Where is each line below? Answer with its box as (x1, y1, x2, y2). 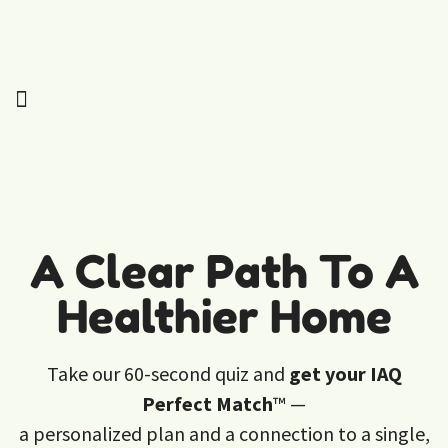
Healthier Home (56, 289, 392, 344)
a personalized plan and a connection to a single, (18, 421, 430, 446)
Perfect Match (142, 391, 273, 416)
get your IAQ (288, 361, 402, 386)
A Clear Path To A (29, 244, 419, 299)
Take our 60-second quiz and (46, 361, 289, 386)
